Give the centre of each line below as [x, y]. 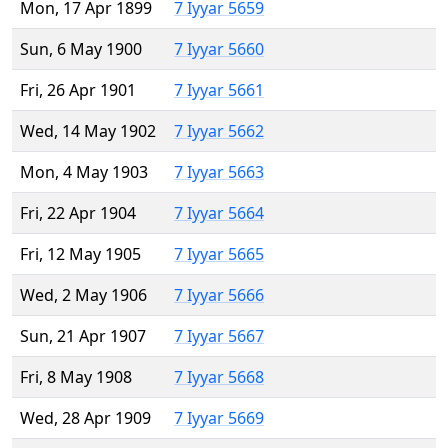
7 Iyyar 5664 [219, 213]
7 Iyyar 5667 [219, 336]
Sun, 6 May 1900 [81, 49]
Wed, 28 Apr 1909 [85, 418]
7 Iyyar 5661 [219, 90]
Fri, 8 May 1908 [76, 377]
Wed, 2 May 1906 [83, 295]
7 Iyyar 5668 [219, 377]
